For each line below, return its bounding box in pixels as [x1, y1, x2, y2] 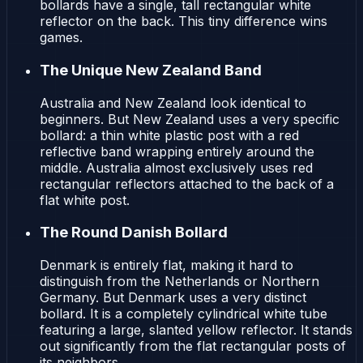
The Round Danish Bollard [40, 223, 228, 242]
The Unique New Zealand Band [40, 60, 262, 79]
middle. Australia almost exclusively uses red [40, 159, 313, 176]
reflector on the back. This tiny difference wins [40, 13, 327, 30]
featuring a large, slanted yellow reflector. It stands [40, 322, 352, 339]
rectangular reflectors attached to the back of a [40, 175, 334, 192]
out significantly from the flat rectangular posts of [40, 338, 346, 355]
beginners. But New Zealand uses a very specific [40, 110, 340, 127]
